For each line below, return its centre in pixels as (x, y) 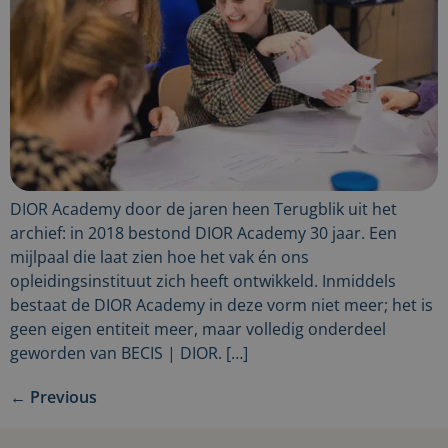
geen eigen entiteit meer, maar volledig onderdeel (198, 329)
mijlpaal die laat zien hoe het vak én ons (159, 257)
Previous (61, 397)
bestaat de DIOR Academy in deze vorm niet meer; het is (221, 305)
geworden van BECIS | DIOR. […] (129, 353)
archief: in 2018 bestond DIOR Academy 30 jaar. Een (203, 233)
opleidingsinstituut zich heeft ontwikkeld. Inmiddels (203, 281)
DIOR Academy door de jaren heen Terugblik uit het (203, 209)
